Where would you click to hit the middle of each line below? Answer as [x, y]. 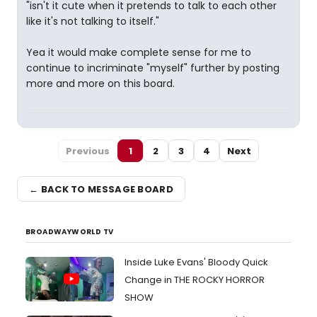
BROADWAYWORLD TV [70, 232]
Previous [88, 151]
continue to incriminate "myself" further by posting [153, 68]
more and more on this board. [100, 83]
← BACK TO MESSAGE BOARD [101, 189]
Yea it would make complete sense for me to [139, 52]
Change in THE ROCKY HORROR [195, 280]
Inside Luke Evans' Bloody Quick [196, 262]
